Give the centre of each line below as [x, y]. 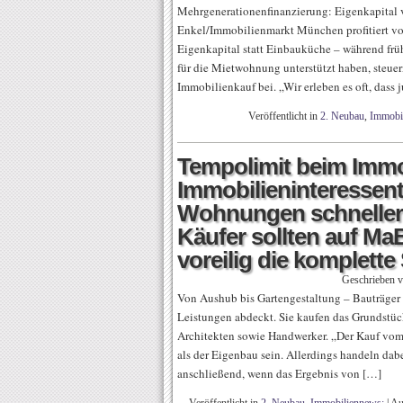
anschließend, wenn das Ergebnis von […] [279, 373]
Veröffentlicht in [284, 116]
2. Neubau [342, 116]
